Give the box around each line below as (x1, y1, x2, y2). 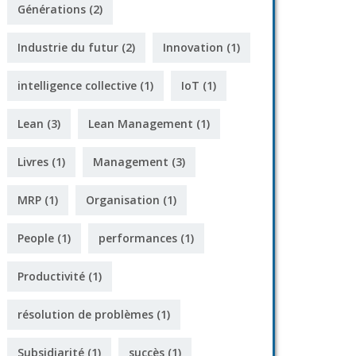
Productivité (17, 269, 85, 284)
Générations (17, 2, 86, 17)
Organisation (86, 192, 160, 207)
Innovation (163, 40, 223, 55)
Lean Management (88, 116, 193, 131)
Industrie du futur (17, 40, 118, 55)
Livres (17, 154, 48, 169)
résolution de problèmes (17, 307, 153, 322)
